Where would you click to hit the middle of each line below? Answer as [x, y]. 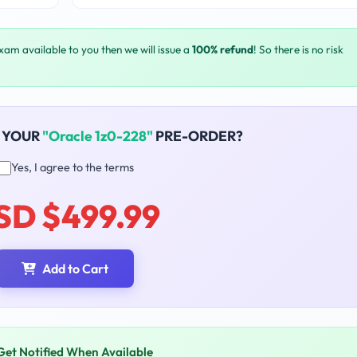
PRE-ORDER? [198, 136]
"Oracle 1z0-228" [98, 136]
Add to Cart [75, 269]
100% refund [223, 50]
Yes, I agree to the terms [72, 168]
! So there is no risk [298, 50]
